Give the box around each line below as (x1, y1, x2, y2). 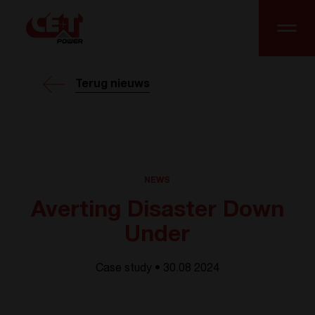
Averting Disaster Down (30, 200, 284, 223)
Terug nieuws (75, 79, 150, 91)
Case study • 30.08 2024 (95, 264, 219, 275)
